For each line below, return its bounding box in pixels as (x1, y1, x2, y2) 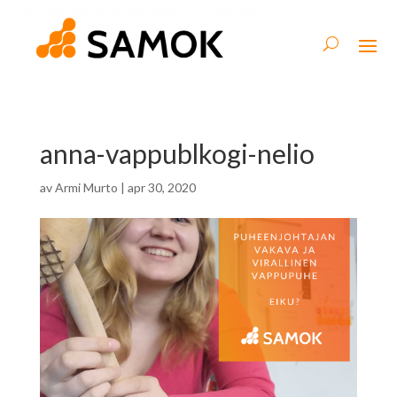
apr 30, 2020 (127, 179, 196, 195)
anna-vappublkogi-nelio (39, 136, 315, 169)
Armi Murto (54, 179, 118, 195)
